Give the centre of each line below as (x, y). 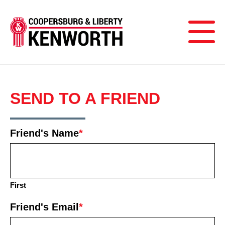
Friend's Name (44, 133)
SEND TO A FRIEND (85, 98)
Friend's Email (44, 207)
